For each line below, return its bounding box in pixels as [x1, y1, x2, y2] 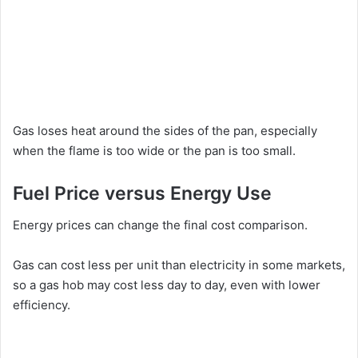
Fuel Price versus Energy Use [13, 181, 272, 205]
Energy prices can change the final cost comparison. [13, 217, 308, 233]
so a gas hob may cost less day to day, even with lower [13, 277, 320, 293]
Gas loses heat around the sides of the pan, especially [13, 122, 317, 138]
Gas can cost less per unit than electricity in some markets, [13, 257, 345, 273]
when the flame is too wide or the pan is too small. [13, 142, 296, 158]
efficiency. [13, 297, 70, 313]
